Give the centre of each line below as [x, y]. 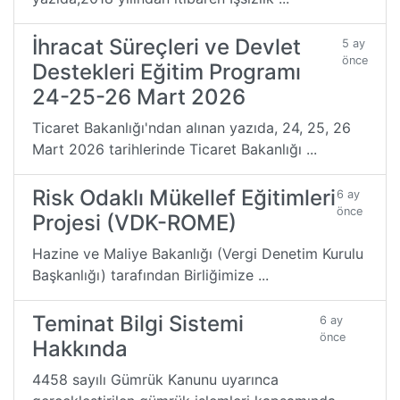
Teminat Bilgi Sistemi [138, 323]
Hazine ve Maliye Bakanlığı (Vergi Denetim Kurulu [198, 253]
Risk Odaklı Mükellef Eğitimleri [184, 197]
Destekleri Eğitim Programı [167, 71]
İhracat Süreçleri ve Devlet [167, 46]
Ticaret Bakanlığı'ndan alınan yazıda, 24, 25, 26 [192, 127]
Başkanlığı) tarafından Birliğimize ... [150, 275]
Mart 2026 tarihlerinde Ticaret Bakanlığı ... [175, 149]
